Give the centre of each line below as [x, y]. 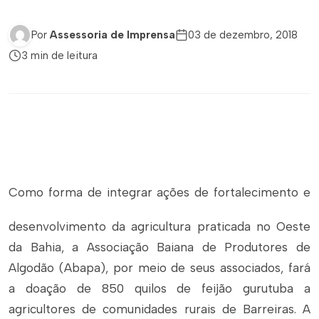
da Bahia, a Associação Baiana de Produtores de [159, 247]
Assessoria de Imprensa [113, 35]
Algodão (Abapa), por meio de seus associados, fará [159, 268]
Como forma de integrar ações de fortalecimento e [159, 193]
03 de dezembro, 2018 [243, 35]
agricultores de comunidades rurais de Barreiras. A [159, 309]
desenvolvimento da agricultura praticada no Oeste [159, 226]
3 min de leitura [59, 56]
